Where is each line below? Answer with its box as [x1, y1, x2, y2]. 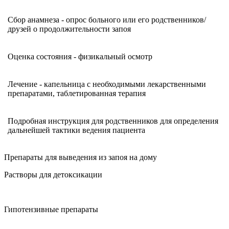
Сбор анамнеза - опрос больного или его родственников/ [8, 15, 206, 24]
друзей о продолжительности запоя [8, 24, 131, 33]
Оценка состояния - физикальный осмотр [8, 52, 154, 61]
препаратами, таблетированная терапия [8, 88, 146, 98]
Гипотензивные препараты [4, 204, 98, 214]
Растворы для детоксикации [4, 170, 102, 179]
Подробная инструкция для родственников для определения [8, 116, 218, 125]
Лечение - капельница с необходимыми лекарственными [8, 79, 206, 88]
